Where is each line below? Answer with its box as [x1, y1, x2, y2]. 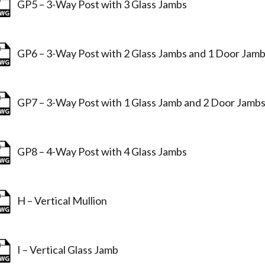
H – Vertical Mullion [14, 193, 108, 207]
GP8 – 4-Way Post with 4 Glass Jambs [14, 144, 188, 158]
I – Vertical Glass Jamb [14, 243, 119, 256]
